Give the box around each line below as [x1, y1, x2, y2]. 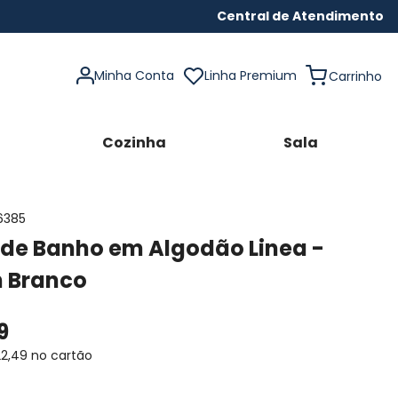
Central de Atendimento [217, 7, 384, 25]
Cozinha [101, 132, 166, 154]
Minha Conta [94, 66, 174, 84]
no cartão [28, 346, 93, 365]
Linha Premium [204, 67, 297, 85]
